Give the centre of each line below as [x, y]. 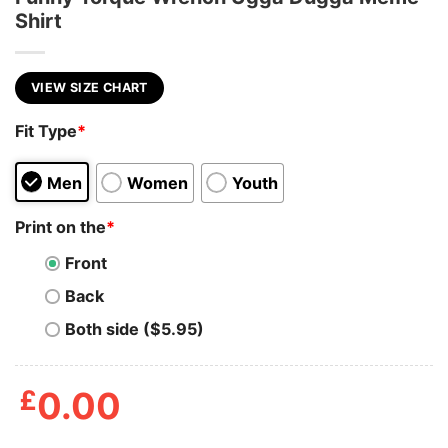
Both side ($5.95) [134, 329]
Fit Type [46, 131]
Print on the [60, 226]
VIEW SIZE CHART [89, 87]
